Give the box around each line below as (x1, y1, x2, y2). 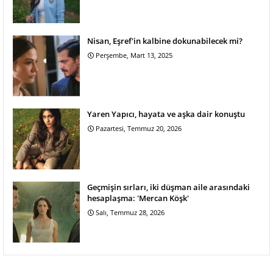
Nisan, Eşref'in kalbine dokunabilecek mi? (87, 35, 243, 46)
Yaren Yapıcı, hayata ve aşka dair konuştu (87, 108, 245, 119)
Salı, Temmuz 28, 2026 (96, 207, 165, 217)
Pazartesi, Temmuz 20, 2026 (96, 123, 182, 133)
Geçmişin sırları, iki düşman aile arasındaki (87, 181, 250, 193)
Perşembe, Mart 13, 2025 (96, 50, 172, 60)
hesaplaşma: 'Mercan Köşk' (87, 192, 189, 204)
